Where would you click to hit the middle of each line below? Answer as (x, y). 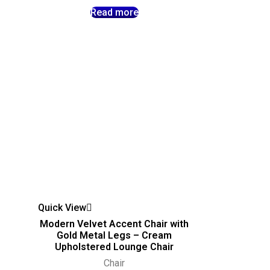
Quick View (62, 208)
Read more (114, 12)
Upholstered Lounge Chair (115, 247)
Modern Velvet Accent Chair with (115, 224)
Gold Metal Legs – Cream (115, 236)
